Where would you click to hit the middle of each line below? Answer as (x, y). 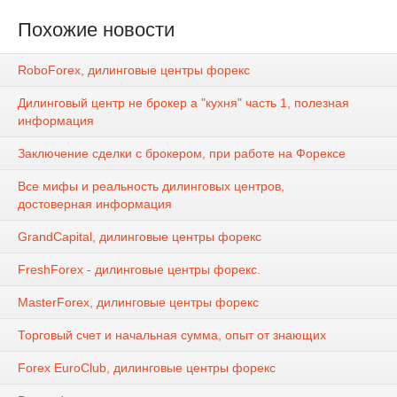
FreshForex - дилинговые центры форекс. (139, 270)
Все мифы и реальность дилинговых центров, (151, 187)
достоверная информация (95, 204)
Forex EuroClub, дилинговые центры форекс (147, 368)
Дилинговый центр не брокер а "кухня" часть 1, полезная (183, 103)
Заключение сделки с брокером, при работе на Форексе (182, 154)
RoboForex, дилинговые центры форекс (134, 70)
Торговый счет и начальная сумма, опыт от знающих (172, 335)
